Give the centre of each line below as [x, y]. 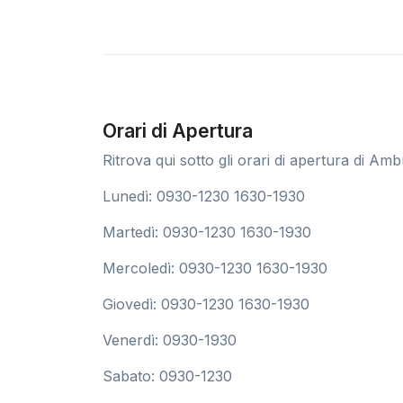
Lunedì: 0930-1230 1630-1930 [204, 196]
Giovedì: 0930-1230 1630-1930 [206, 304]
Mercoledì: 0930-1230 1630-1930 [215, 268]
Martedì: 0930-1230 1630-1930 [207, 232]
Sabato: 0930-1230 [167, 376]
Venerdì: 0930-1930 [170, 340]
